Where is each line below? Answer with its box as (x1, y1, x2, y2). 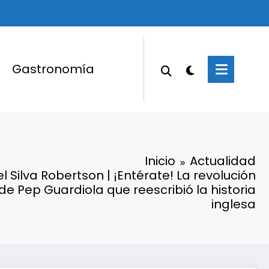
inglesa (211, 195, 256, 213)
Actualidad (190, 152, 256, 169)
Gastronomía (11, 61, 94, 78)
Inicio (145, 152, 175, 169)
